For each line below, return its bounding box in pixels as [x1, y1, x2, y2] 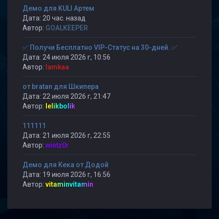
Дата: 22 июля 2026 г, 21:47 [22, 92, 110, 100]
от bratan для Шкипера [22, 83, 99, 90]
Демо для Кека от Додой [22, 161, 109, 169]
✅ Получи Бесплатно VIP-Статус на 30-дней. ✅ [22, 44, 177, 51]
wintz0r [45, 141, 69, 149]
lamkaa [45, 63, 69, 71]
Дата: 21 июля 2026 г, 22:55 [22, 131, 110, 139]
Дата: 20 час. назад [22, 14, 86, 22]
